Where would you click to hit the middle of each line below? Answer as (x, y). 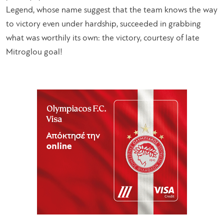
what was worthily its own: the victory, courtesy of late (103, 38)
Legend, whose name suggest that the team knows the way (112, 10)
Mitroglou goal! (34, 52)
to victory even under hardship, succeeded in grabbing (103, 24)
